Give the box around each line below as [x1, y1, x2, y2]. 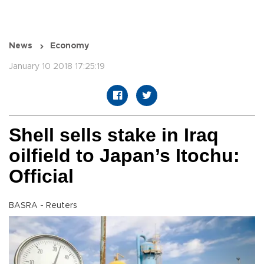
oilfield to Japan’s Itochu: [9, 145, 240, 167]
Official [9, 166, 74, 187]
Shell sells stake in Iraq [9, 124, 219, 146]
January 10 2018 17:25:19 [9, 62, 105, 71]
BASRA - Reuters [9, 202, 77, 210]
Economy [50, 42, 89, 51]
